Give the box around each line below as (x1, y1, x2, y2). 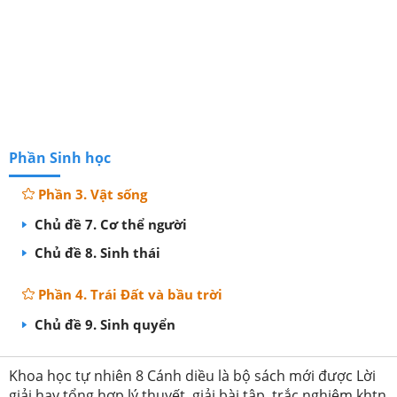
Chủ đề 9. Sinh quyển (31, 315, 175, 333)
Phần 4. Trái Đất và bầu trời (38, 284, 222, 303)
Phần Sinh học (9, 147, 111, 167)
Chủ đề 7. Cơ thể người (31, 214, 187, 233)
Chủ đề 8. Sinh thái (31, 243, 160, 261)
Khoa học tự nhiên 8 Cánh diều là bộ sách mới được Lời (9, 365, 376, 385)
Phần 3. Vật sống (38, 184, 147, 203)
